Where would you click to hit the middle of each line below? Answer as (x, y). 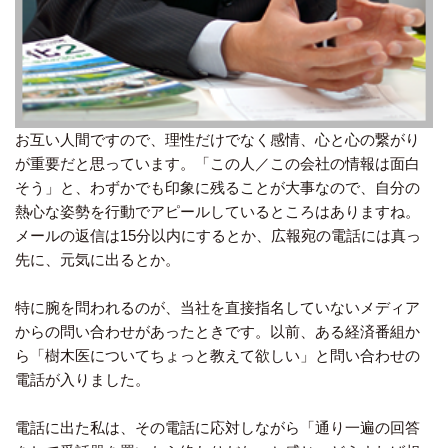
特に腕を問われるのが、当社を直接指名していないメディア (217, 308)
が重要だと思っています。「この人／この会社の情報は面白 (217, 164)
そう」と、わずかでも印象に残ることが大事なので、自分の (217, 188)
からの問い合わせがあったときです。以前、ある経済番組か (217, 332)
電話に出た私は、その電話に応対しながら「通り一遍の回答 (217, 428)
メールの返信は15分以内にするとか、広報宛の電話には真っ (218, 236)
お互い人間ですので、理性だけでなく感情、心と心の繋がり (217, 140)
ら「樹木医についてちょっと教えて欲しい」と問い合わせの (217, 356)
